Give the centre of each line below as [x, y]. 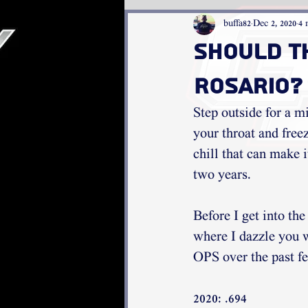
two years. [224, 176]
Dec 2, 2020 [275, 24]
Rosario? [248, 87]
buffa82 [237, 24]
